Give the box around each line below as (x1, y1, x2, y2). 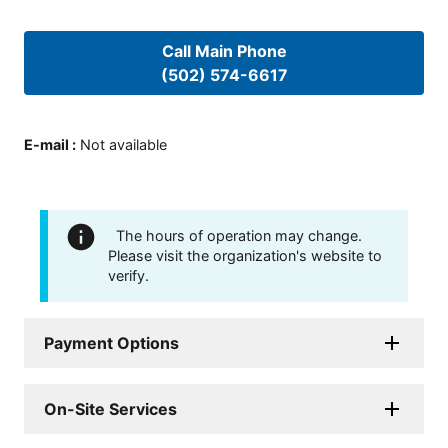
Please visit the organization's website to (108, 246, 382, 264)
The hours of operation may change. (116, 226, 362, 244)
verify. (108, 266, 149, 284)
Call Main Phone (161, 41, 287, 62)
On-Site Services (44, 398, 177, 419)
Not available (80, 135, 167, 153)
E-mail (24, 135, 69, 153)
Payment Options (44, 332, 179, 353)
